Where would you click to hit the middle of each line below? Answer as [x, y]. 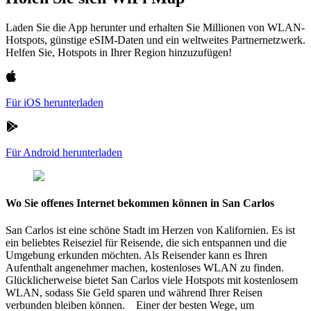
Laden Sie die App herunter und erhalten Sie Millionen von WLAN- [155, 27]
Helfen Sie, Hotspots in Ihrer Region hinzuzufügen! [119, 52]
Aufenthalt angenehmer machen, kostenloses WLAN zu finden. [145, 268]
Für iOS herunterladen [54, 102]
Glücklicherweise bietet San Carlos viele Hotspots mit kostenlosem [152, 280]
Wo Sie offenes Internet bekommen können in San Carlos [140, 203]
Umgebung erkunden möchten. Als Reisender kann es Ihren [136, 255]
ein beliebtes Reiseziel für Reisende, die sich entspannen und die [146, 243]
